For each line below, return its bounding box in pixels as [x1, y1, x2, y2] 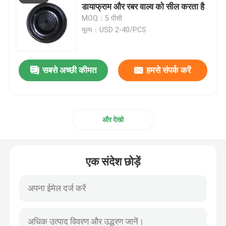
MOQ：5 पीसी [82, 14, 123, 22]
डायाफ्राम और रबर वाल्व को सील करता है [82, 1, 205, 12]
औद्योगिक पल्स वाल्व [18, 16, 77, 27]
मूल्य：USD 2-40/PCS [82, 25, 147, 34]
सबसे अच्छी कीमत [42, 65, 97, 76]
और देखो [102, 115, 124, 124]
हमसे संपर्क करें [146, 65, 191, 76]
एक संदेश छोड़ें [86, 155, 140, 168]
